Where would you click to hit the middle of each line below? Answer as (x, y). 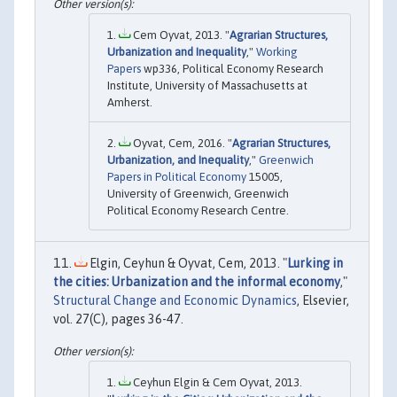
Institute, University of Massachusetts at (207, 86)
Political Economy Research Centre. (198, 211)
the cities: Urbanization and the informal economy (197, 282)
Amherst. (130, 103)
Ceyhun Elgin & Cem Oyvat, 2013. (216, 382)
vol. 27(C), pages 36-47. (118, 319)
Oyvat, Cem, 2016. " (181, 144)
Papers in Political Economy (177, 177)
